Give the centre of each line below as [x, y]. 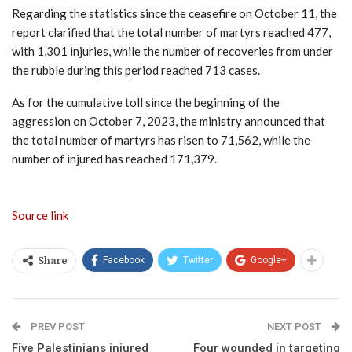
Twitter [198, 260]
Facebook [124, 260]
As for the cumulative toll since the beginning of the [146, 102]
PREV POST [57, 326]
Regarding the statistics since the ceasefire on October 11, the [174, 13]
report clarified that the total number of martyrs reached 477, [171, 32]
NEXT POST [295, 326]
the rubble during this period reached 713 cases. [136, 70]
